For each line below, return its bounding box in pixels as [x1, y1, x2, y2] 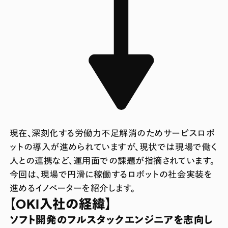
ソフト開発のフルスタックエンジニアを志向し [9, 213, 213, 225]
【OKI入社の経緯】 [9, 195, 112, 211]
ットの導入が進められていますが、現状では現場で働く [9, 141, 217, 152]
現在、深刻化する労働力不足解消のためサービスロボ [9, 127, 215, 138]
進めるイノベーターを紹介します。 [9, 182, 135, 193]
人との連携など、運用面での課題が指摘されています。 [9, 155, 215, 165]
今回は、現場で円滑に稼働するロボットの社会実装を [9, 168, 213, 179]
